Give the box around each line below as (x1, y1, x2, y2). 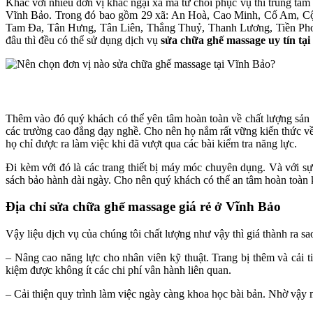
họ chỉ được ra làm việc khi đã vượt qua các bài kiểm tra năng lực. (6, 137, 297, 150)
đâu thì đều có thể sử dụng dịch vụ (6, 34, 161, 47)
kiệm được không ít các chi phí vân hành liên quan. (6, 264, 231, 277)
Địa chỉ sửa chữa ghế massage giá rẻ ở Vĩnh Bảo (6, 199, 281, 214)
